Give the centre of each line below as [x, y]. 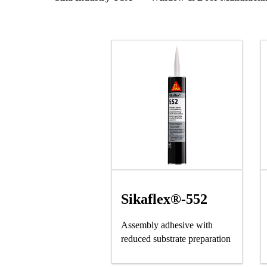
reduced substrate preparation [176, 239]
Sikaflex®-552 [164, 199]
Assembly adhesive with [167, 225]
